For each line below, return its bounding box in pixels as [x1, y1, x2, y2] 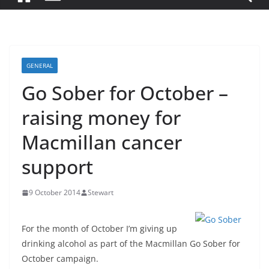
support [22, 154, 93, 180]
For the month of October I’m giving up [22, 223, 177, 234]
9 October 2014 [29, 187, 80, 198]
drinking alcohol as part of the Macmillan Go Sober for [22, 238, 240, 249]
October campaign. [22, 253, 98, 264]
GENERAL [26, 61, 53, 70]
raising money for [22, 104, 181, 130]
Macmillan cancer [22, 129, 182, 155]
